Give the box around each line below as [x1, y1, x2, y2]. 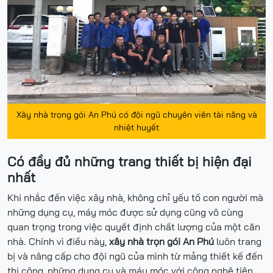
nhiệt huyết [114, 121, 159, 133]
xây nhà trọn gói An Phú [109, 235, 214, 247]
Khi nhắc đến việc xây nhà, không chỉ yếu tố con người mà [7, 191, 263, 204]
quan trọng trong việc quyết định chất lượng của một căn [7, 220, 260, 233]
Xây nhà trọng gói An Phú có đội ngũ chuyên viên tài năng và [16, 108, 257, 120]
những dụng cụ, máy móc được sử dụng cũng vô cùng [7, 205, 243, 218]
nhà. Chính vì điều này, [7, 235, 109, 247]
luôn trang [214, 235, 261, 247]
